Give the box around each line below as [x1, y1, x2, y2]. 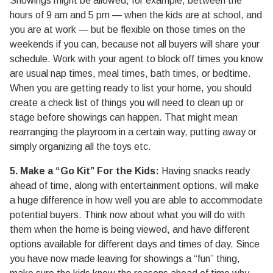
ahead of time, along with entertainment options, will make [10, 180, 259, 191]
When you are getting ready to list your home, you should [10, 83, 252, 93]
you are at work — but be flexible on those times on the [10, 24, 246, 35]
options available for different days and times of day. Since [10, 239, 260, 249]
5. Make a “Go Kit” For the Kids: [10, 166, 159, 176]
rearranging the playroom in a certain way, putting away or [10, 127, 257, 137]
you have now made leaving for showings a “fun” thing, [10, 253, 240, 264]
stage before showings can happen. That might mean [10, 112, 238, 122]
